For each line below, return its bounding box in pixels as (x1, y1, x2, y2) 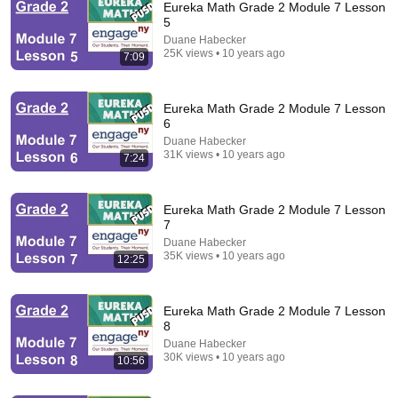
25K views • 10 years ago (163, 47, 285, 60)
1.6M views (151, 197, 205, 210)
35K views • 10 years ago (163, 250, 285, 262)
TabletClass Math (57, 197, 140, 210)
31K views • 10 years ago (163, 148, 285, 161)
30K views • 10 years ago (163, 351, 285, 363)
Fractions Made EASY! (57, 179, 184, 194)
